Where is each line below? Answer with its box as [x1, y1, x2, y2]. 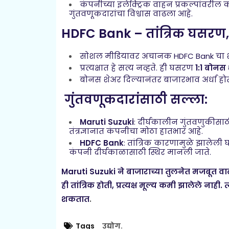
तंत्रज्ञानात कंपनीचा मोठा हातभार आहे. [68, 126, 203, 137]
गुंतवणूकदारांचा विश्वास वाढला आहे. [68, 8, 193, 19]
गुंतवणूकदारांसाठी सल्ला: [61, 91, 208, 108]
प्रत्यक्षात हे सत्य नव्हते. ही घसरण [79, 62, 195, 74]
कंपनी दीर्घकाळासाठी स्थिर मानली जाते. [68, 147, 211, 158]
